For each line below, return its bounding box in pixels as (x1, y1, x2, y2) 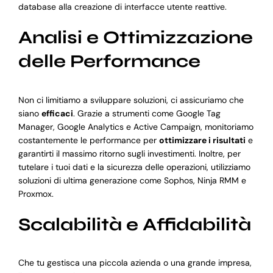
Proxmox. (18, 188, 54, 199)
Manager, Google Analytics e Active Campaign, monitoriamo (18, 121, 253, 132)
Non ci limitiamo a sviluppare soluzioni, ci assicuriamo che (18, 94, 244, 105)
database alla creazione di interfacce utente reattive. (18, 1, 227, 13)
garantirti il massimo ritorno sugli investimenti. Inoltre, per (18, 147, 241, 159)
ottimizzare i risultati (158, 134, 246, 146)
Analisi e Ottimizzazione (18, 27, 253, 49)
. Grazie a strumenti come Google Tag (73, 107, 221, 119)
